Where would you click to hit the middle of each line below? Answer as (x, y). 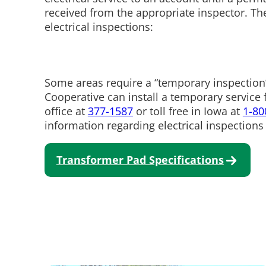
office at (66, 111)
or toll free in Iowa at (188, 111)
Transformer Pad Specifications (140, 160)
